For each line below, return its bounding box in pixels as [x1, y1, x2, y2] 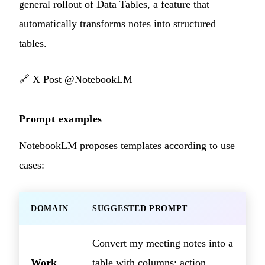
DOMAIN [31, 203, 69, 213]
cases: [19, 159, 44, 171]
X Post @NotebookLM [33, 73, 132, 85]
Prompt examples [19, 112, 102, 125]
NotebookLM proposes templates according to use [19, 139, 235, 151]
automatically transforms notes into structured [19, 17, 216, 30]
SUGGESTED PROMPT [92, 203, 188, 213]
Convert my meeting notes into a [92, 237, 233, 249]
